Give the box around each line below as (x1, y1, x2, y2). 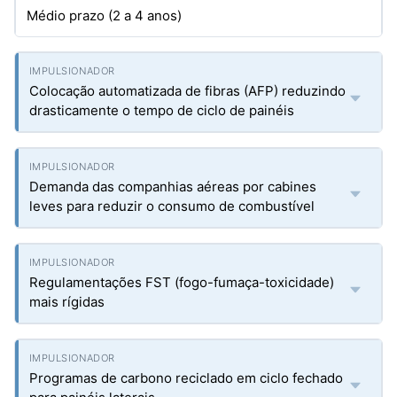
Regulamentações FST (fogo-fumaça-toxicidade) (29, 274, 334, 291)
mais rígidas (29, 293, 105, 310)
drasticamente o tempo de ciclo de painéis (29, 102, 294, 119)
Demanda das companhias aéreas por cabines (29, 178, 316, 195)
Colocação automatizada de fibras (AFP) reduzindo (29, 82, 346, 99)
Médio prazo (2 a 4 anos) (27, 7, 182, 24)
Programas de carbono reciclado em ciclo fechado (29, 370, 343, 386)
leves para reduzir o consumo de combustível (29, 198, 315, 214)
